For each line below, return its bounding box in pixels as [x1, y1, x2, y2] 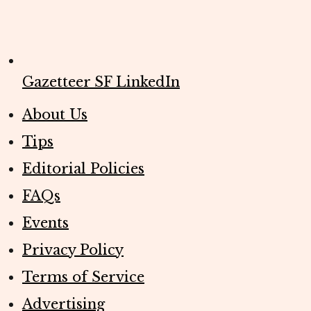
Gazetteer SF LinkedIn [22, 74, 180, 91]
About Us [22, 106, 87, 124]
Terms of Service [22, 269, 144, 286]
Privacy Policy [22, 242, 124, 259]
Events [22, 215, 69, 232]
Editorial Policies [22, 160, 144, 178]
